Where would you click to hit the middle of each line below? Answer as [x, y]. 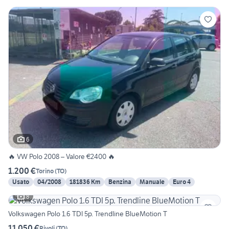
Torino [45, 171]
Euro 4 [182, 182]
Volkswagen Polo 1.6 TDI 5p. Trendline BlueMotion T [88, 214]
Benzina [120, 182]
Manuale [152, 182]
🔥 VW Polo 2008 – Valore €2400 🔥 [62, 157]
